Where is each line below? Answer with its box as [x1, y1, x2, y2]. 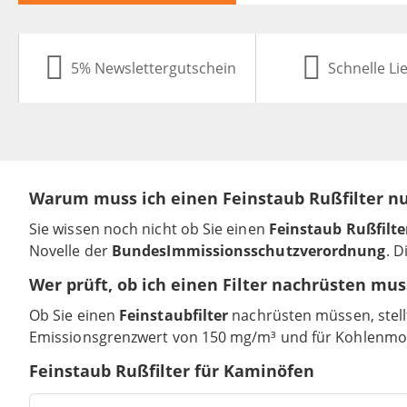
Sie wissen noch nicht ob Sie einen [29, 219, 269, 240]
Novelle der [29, 241, 112, 262]
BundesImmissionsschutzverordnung [111, 241, 386, 262]
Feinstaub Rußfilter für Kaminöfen [29, 360, 314, 382]
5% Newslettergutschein [70, 58, 236, 79]
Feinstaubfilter [119, 305, 229, 326]
